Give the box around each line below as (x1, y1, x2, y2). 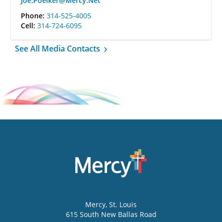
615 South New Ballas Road (65, 210, 157, 220)
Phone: (21, 11, 47, 20)
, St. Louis (106, 200, 137, 210)
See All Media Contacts (15, 43, 102, 54)
